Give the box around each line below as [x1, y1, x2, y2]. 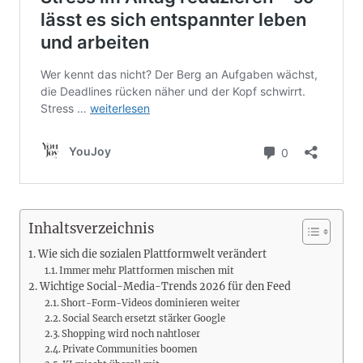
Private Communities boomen [62, 343, 199, 355]
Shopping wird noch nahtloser [62, 327, 201, 340]
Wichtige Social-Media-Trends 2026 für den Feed [39, 280, 291, 293]
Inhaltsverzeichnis [28, 220, 154, 238]
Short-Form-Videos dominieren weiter [61, 297, 241, 309]
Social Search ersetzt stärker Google [62, 312, 226, 324]
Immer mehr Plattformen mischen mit [59, 264, 235, 276]
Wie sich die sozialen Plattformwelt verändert [37, 247, 267, 260]
